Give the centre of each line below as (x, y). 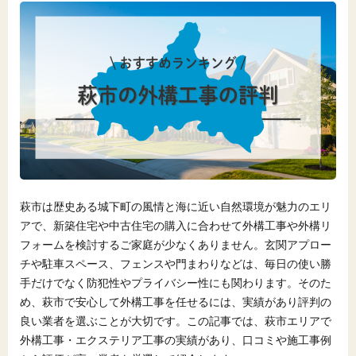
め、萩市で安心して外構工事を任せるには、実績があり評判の (176, 301)
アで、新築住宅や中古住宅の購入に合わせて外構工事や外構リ (176, 225)
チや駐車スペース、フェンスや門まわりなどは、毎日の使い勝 (176, 263)
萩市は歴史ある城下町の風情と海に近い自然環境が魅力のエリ (176, 206)
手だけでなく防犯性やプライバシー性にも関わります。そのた (176, 282)
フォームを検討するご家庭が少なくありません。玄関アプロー (176, 244)
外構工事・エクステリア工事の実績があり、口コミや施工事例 (176, 339)
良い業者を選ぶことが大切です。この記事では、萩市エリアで (176, 320)
